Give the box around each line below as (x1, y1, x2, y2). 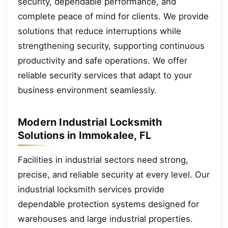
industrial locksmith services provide (18, 184, 164, 194)
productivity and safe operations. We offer (18, 55, 187, 66)
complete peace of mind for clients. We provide (18, 11, 209, 21)
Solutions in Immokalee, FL (18, 129, 152, 141)
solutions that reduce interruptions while (18, 25, 181, 36)
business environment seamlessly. (18, 84, 157, 95)
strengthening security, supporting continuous (18, 40, 205, 51)
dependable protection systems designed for (18, 198, 199, 209)
